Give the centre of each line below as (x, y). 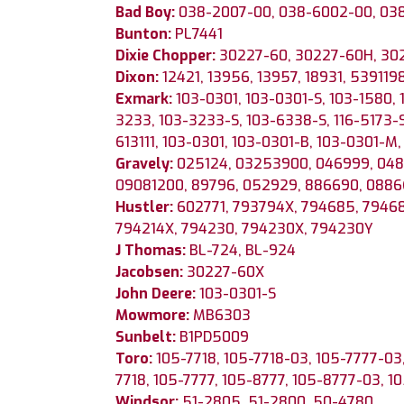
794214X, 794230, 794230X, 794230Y (244, 228)
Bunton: (143, 33)
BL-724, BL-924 (243, 250)
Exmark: (146, 98)
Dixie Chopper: (167, 55)
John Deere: (157, 293)
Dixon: (139, 77)
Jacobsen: (151, 271)
